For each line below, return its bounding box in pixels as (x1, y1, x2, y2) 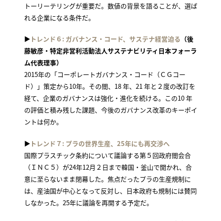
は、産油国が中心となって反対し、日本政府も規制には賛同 (24, 185, 197, 195)
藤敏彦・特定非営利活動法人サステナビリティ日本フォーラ (24, 46, 197, 56)
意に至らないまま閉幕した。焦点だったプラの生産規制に (24, 174, 191, 184)
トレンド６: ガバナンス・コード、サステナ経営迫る (30, 34, 181, 44)
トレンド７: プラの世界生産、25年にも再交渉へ (30, 138, 170, 148)
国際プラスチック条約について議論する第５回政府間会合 (24, 150, 191, 160)
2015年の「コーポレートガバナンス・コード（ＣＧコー (24, 70, 185, 79)
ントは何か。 (24, 117, 63, 127)
